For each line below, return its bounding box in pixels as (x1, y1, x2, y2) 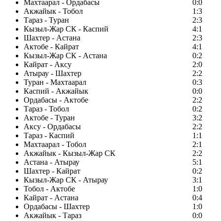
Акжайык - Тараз (24, 211, 81, 220)
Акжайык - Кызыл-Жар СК (24, 149, 115, 158)
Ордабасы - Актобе (24, 96, 88, 105)
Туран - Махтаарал (24, 78, 86, 87)
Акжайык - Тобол (24, 7, 83, 16)
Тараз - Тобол (24, 105, 69, 113)
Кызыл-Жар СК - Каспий (24, 25, 109, 34)
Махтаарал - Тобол (24, 140, 86, 149)
